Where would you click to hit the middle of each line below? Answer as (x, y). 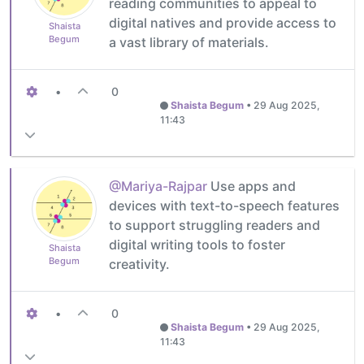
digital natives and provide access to (223, 22)
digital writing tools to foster (197, 244)
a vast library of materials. (189, 42)
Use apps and (251, 186)
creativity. (139, 264)
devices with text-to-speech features (224, 205)
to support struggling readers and (214, 225)
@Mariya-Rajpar (158, 186)
